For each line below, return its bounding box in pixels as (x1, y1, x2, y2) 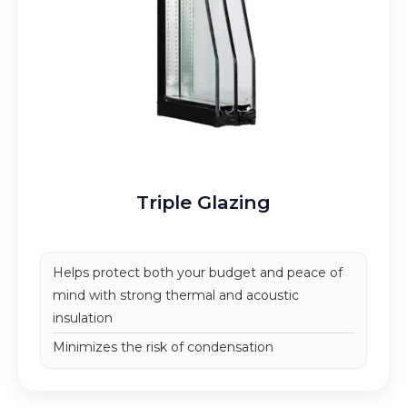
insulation (52, 310, 113, 327)
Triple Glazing (136, 191, 271, 214)
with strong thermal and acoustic (84, 287, 299, 304)
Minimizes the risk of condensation (52, 339, 273, 356)
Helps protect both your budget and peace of (52, 264, 342, 282)
